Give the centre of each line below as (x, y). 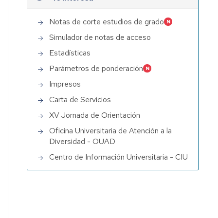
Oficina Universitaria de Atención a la (111, 130)
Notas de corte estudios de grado (107, 21)
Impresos (65, 84)
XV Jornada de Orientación (95, 115)
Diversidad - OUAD (82, 141)
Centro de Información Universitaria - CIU (119, 157)
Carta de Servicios (80, 99)
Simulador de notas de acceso (100, 37)
